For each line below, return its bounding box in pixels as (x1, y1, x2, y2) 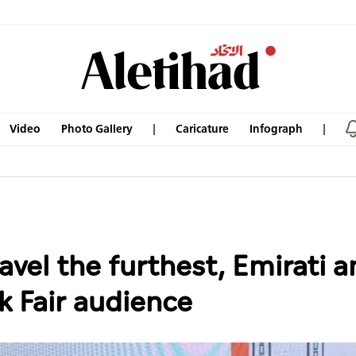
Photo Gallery (61, 121, 133, 137)
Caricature (176, 121, 229, 137)
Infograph (250, 121, 303, 137)
